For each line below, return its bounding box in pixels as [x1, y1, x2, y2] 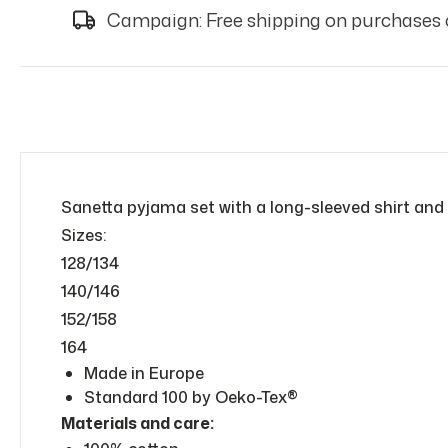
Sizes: [61, 224, 106, 246]
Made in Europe [84, 362, 204, 384]
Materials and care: [61, 412, 214, 434]
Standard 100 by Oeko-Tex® [84, 386, 298, 408]
